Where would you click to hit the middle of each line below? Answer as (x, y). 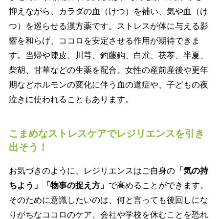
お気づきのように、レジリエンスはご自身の (92, 171)
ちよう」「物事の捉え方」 (58, 185)
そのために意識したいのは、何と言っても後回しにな (108, 200)
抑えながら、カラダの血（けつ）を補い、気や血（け (108, 11)
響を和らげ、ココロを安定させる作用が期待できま (104, 41)
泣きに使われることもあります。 (71, 99)
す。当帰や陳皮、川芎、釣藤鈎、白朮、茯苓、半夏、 (108, 55)
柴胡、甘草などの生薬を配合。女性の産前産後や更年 (108, 70)
